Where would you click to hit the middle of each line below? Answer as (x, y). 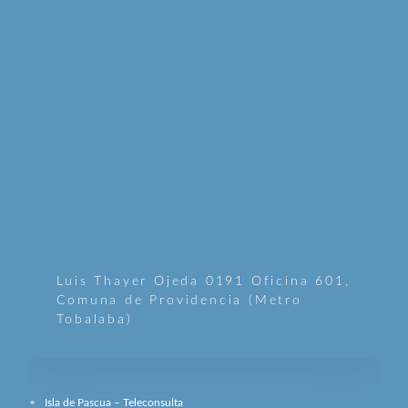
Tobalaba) (95, 319)
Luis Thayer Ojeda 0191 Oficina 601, (204, 281)
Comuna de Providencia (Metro (179, 300)
